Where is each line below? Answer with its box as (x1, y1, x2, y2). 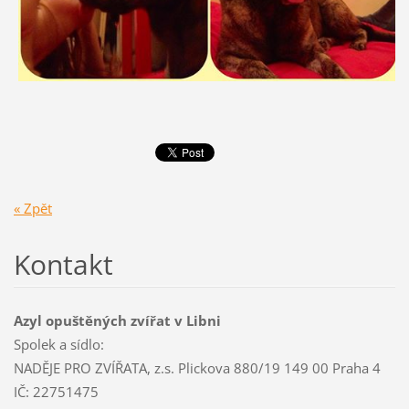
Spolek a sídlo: (13, 334, 104, 353)
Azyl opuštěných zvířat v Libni (13, 310, 221, 330)
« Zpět (13, 198, 52, 217)
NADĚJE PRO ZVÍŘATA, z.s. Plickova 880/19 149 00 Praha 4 (13, 358, 381, 377)
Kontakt (13, 245, 113, 283)
